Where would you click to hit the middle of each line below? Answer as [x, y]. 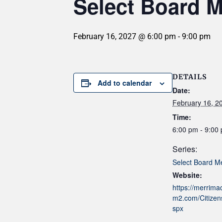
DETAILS [190, 77]
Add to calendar [125, 83]
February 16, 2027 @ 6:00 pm [125, 36]
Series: [185, 149]
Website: [187, 175]
